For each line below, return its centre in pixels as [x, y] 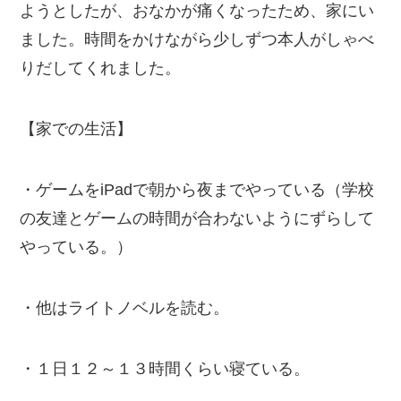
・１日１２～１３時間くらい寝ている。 [165, 368]
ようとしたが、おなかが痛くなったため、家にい [197, 11]
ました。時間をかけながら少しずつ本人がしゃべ [197, 40]
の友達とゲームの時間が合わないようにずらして [197, 218]
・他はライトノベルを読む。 [125, 307]
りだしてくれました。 [101, 68]
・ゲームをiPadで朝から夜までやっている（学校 [197, 189]
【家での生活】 [77, 129]
